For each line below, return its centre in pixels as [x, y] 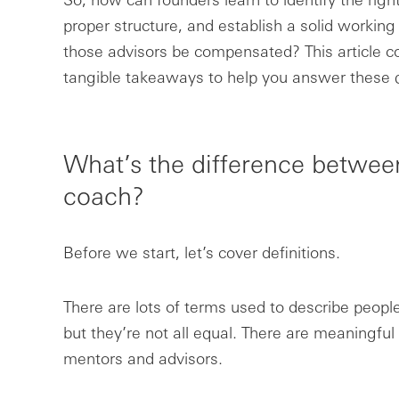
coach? [103, 195]
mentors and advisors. [142, 358]
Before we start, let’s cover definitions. [201, 252]
